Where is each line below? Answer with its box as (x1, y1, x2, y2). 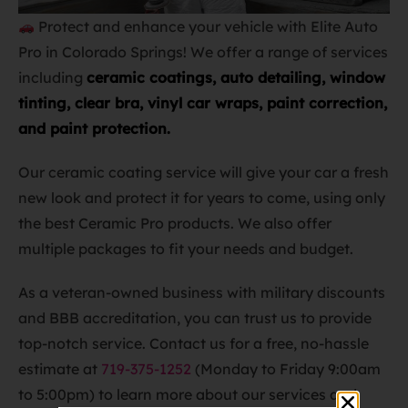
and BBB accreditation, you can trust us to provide (18, 308, 372, 327)
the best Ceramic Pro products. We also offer (18, 213, 331, 232)
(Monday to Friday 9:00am (191, 359, 381, 378)
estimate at (18, 359, 101, 378)
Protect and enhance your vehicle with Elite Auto (35, 16, 379, 36)
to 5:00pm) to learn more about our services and (18, 384, 357, 403)
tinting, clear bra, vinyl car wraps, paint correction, (18, 93, 387, 112)
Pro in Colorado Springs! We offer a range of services (18, 42, 388, 61)
